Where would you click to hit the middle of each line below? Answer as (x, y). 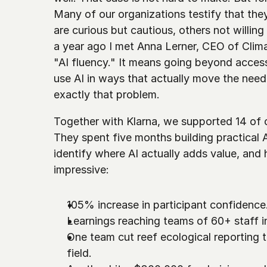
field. (81, 253)
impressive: (81, 170)
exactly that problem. (107, 94)
